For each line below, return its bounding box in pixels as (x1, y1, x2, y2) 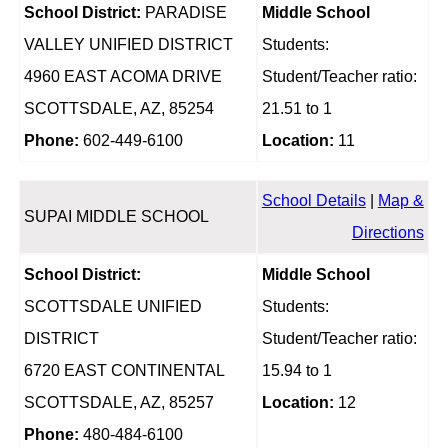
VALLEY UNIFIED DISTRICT (23, 36, 233, 54)
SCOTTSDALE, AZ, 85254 (23, 100, 214, 118)
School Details (261, 192, 366, 210)
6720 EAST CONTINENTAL (23, 362, 225, 380)
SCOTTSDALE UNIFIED (23, 298, 202, 316)
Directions (351, 224, 424, 242)
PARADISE (140, 4, 227, 22)
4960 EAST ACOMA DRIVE (23, 68, 222, 86)
